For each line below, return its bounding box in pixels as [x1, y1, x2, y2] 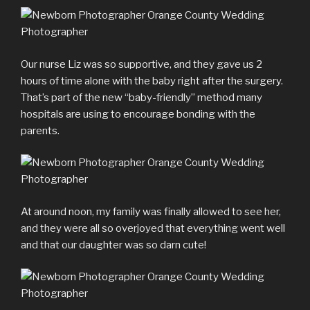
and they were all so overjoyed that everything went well [21, 221, 285, 235]
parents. [21, 124, 60, 137]
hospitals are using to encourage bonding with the [21, 107, 255, 120]
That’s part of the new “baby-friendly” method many [21, 91, 262, 104]
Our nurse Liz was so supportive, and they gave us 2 [21, 57, 262, 71]
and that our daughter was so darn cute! [21, 238, 206, 251]
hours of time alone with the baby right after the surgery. [21, 74, 283, 87]
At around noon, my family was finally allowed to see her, [21, 205, 281, 218]
